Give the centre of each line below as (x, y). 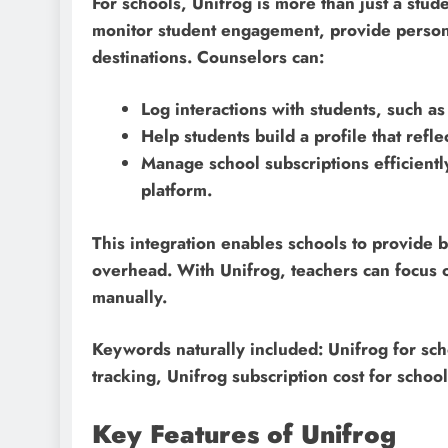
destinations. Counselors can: (208, 56)
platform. (176, 190)
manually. (129, 296)
